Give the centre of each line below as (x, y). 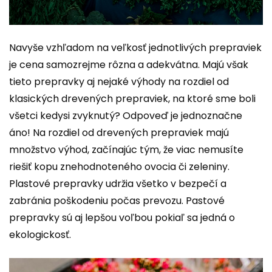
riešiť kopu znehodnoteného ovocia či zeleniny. (119, 166)
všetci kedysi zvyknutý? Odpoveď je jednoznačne (126, 115)
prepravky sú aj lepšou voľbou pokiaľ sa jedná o (122, 217)
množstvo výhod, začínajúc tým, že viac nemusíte (126, 149)
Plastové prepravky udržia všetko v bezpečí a (118, 183)
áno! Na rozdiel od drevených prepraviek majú (119, 132)
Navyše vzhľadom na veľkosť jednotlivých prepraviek (135, 47)
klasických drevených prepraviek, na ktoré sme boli (132, 98)
